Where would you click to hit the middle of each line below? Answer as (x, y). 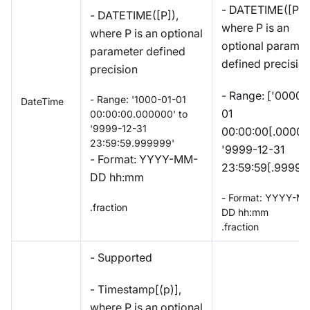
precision (114, 69)
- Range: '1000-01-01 (138, 99)
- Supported (121, 257)
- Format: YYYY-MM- (144, 159)
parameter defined (138, 51)
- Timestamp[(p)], (136, 289)
